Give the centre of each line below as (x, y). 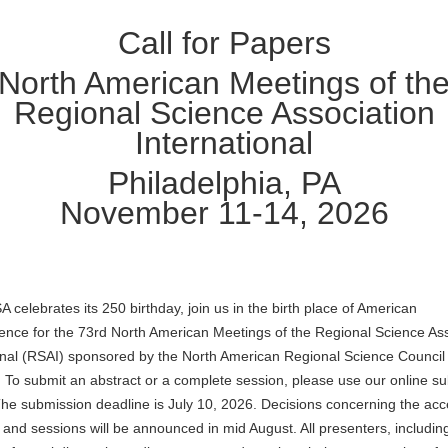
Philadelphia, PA (224, 183)
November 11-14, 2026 (224, 213)
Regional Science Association (224, 113)
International (224, 143)
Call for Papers (224, 43)
